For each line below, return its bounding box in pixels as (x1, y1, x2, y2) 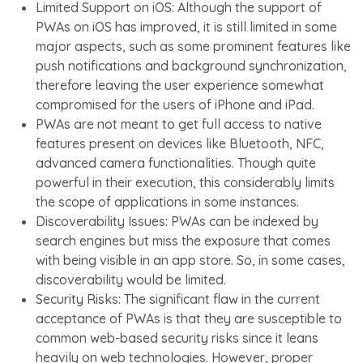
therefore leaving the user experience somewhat (36, 76, 324, 93)
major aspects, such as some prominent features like (36, 37, 351, 54)
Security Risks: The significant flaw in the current (36, 290, 320, 307)
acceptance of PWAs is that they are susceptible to (36, 310, 342, 327)
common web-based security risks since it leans (36, 329, 318, 346)
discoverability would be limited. (36, 271, 226, 288)
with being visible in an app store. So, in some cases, (36, 251, 345, 268)
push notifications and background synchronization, (36, 57, 347, 74)
